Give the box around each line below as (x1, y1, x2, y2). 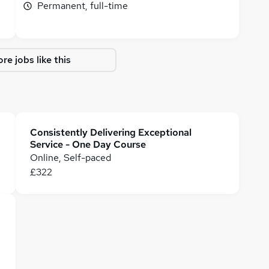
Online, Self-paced (30, 151, 111, 164)
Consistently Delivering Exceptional (30, 126, 192, 139)
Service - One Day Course (30, 138, 146, 151)
